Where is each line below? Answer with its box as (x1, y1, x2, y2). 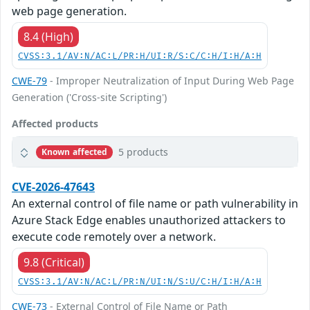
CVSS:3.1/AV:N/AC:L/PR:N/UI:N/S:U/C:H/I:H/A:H (18, 277, 262, 288)
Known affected (41, 145, 108, 158)
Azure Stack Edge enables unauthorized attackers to (12, 212, 286, 228)
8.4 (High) (24, 29, 73, 45)
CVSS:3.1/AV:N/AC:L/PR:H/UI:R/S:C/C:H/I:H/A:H (18, 51, 262, 62)
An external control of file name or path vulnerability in (12, 196, 298, 212)
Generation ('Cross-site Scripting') (12, 91, 167, 104)
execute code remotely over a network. (12, 229, 216, 245)
